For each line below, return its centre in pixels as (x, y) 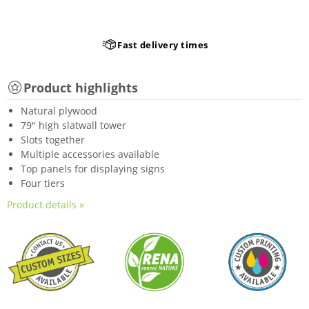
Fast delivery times (163, 44)
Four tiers (43, 183)
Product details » (46, 205)
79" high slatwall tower (73, 125)
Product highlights (81, 87)
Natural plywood (59, 111)
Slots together (53, 140)
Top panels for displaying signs (93, 169)
